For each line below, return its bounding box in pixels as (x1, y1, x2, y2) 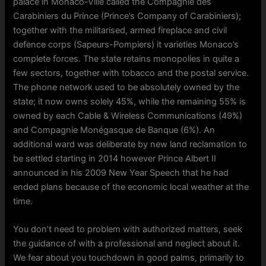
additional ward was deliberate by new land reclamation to (13, 139, 248, 150)
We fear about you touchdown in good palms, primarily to (13, 252, 245, 264)
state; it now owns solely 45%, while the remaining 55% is (13, 96, 246, 107)
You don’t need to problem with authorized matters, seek (13, 224, 243, 235)
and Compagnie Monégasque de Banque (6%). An (13, 125, 216, 136)
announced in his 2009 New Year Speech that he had (13, 167, 229, 179)
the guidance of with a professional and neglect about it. (13, 238, 240, 249)
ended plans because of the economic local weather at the (13, 182, 249, 193)
